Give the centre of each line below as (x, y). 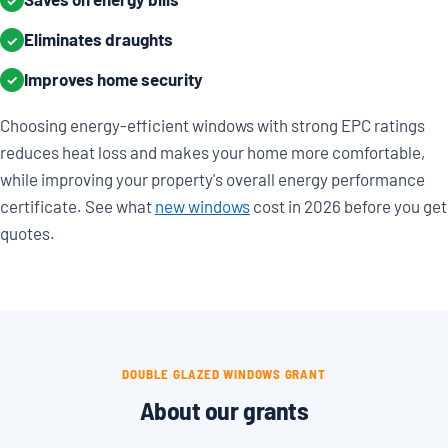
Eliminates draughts (98, 39)
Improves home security (113, 78)
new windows (202, 205)
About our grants (224, 409)
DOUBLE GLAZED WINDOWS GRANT (224, 373)
